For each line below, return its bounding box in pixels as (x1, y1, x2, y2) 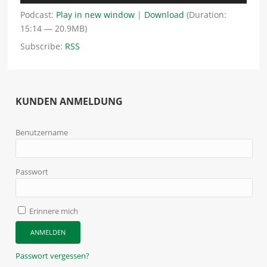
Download (144, 9, 185, 21)
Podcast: (20, 9, 57, 21)
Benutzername (15, 127, 69, 138)
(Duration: (184, 9, 227, 21)
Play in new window (56, 9, 135, 21)
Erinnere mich (27, 206, 79, 217)
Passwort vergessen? (15, 250, 90, 262)
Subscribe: (20, 41, 66, 52)
